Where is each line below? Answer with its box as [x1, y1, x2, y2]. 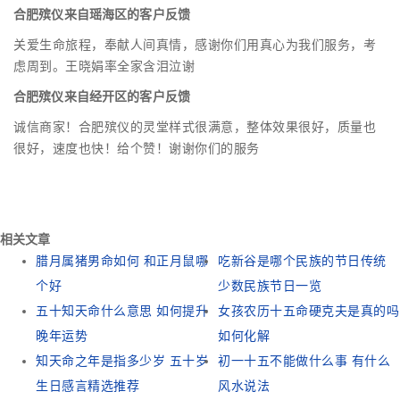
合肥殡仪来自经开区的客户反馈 [13, 89, 190, 104]
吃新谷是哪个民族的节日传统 [218, 254, 387, 269]
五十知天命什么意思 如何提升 [36, 304, 208, 319]
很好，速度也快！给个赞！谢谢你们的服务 [13, 141, 260, 156]
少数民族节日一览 [218, 279, 321, 294]
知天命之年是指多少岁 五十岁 [36, 354, 208, 369]
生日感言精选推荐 [36, 379, 139, 394]
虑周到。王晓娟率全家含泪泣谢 [13, 59, 195, 74]
